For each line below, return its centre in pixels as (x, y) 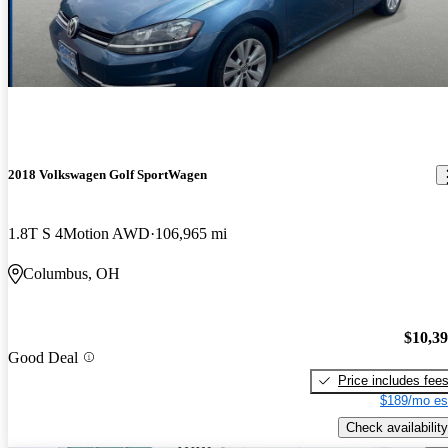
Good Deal (43, 357)
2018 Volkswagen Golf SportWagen (107, 175)
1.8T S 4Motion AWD (79, 234)
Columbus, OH (71, 274)
